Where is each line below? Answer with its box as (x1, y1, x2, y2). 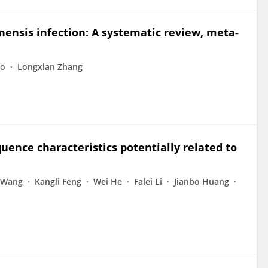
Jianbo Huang (174, 176, 229, 187)
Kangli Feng (35, 176, 81, 187)
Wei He (93, 176, 122, 187)
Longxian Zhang (17, 61, 83, 72)
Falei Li (134, 176, 162, 187)
